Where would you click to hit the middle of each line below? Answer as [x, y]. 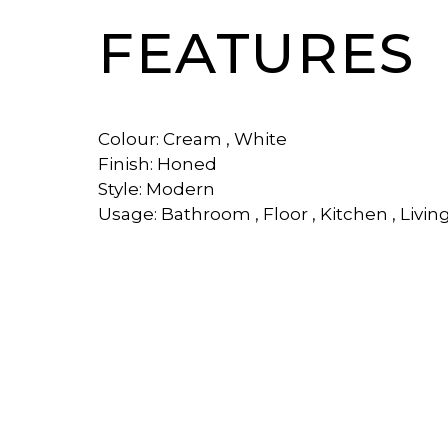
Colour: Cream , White [192, 138]
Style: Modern [156, 188]
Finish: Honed [157, 163]
